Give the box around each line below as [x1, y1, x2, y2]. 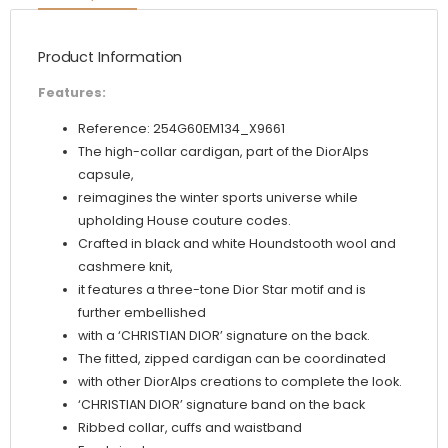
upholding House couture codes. [78, 212, 291, 230]
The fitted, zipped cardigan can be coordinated [78, 350, 386, 368]
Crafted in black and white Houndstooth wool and [78, 235, 396, 253]
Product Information [38, 47, 183, 68]
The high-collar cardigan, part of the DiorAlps [78, 143, 369, 161]
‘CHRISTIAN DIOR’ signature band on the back [78, 396, 365, 414]
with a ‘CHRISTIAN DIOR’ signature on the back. [78, 327, 370, 345]
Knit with [10, 26, 69, 47]
